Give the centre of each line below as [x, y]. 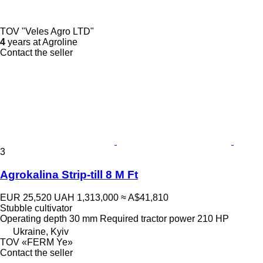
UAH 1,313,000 [86, 197]
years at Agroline [41, 42]
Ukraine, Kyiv [41, 231]
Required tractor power [147, 218]
